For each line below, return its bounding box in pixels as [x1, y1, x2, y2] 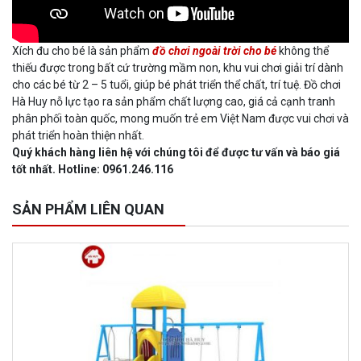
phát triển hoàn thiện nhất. [12, 128, 144, 142]
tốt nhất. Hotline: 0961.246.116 [12, 162, 173, 176]
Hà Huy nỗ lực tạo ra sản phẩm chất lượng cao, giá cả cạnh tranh [12, 94, 335, 108]
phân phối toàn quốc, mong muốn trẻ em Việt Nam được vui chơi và [12, 111, 349, 125]
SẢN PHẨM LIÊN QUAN [12, 200, 164, 218]
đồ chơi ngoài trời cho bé [152, 44, 276, 57]
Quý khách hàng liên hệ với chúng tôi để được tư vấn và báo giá [12, 145, 340, 159]
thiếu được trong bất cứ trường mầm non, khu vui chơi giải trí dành [12, 60, 343, 74]
